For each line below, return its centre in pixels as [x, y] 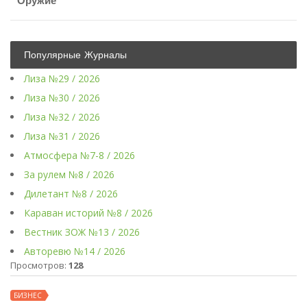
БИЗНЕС [28, 296]
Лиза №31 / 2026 [62, 136]
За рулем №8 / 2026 [69, 175]
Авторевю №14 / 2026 [75, 251]
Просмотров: [39, 266]
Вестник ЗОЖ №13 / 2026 [82, 232]
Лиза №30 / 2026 [62, 98]
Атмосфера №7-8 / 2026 [79, 156]
